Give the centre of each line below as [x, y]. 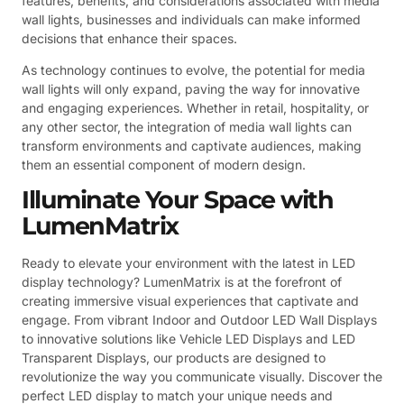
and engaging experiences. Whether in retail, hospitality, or [195, 108]
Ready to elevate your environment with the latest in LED [188, 263]
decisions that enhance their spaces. [129, 38]
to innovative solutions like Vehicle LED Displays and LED [188, 339]
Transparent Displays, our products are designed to [174, 358]
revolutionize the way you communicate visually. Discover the [202, 377]
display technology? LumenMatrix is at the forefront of [182, 282]
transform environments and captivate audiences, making [192, 146]
